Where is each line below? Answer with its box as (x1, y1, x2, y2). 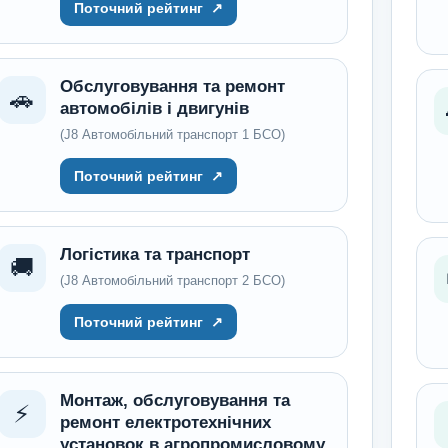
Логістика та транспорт (59, 245, 250, 264)
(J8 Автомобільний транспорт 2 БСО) (59, 273, 285, 288)
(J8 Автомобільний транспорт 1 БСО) (59, 127, 285, 142)
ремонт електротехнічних (59, 413, 271, 432)
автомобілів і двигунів (59, 99, 249, 118)
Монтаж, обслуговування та (59, 391, 290, 410)
